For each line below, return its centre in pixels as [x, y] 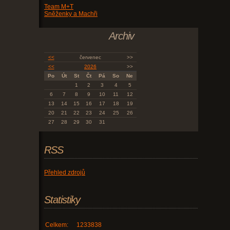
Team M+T [59, 6]
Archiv [121, 36]
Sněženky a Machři [71, 14]
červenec [90, 57]
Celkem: [57, 225]
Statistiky [62, 199]
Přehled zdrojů [65, 172]
